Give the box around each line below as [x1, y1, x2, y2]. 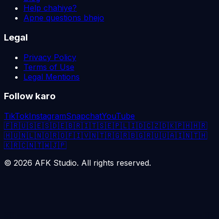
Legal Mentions [23, 71, 80, 82]
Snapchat [66, 111, 102, 121]
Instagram [29, 111, 66, 121]
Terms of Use [23, 62, 74, 72]
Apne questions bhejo [23, 13, 104, 23]
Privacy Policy [23, 52, 76, 62]
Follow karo [4, 90, 56, 102]
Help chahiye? [23, 3, 77, 13]
